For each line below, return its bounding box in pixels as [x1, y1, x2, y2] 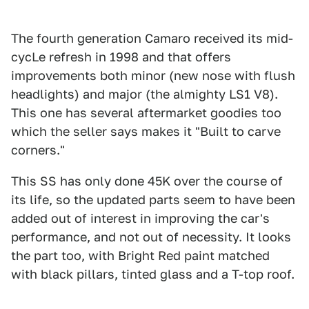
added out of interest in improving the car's [11, 210, 270, 226]
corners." [11, 142, 65, 157]
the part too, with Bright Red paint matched [11, 248, 270, 263]
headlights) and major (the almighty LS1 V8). [11, 86, 278, 101]
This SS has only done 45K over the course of [11, 173, 283, 188]
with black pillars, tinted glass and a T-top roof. [11, 266, 295, 281]
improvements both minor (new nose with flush [11, 68, 295, 83]
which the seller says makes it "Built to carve [11, 123, 281, 139]
